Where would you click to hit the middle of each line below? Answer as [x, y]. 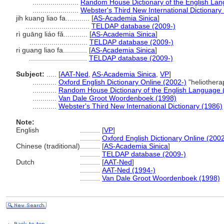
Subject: [30, 74]
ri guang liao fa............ [52, 50]
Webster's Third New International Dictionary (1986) [140, 106]
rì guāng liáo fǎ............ [53, 34]
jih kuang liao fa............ [54, 18]
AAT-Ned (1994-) [129, 170]
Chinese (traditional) [48, 146]
